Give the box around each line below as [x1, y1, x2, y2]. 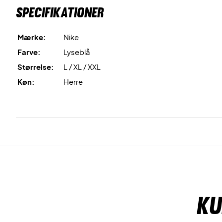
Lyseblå [63, 47, 90, 56]
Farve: [17, 47, 41, 56]
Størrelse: [17, 62, 54, 71]
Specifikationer [16, 4, 104, 21]
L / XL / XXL [63, 62, 101, 71]
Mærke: [17, 32, 46, 42]
